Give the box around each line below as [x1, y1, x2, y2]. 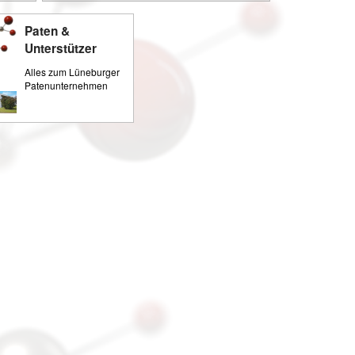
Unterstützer [25, 40, 97, 57]
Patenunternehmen [25, 78, 109, 92]
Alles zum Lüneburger [25, 65, 120, 78]
